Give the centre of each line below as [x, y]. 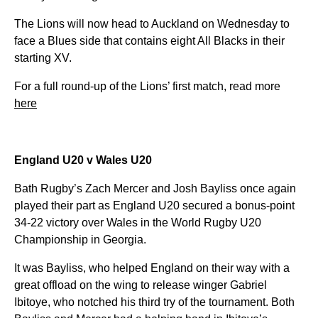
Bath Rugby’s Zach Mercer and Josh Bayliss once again [155, 188]
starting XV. [43, 58]
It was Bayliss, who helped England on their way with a [152, 268]
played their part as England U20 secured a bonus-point [154, 205]
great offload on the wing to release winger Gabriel [141, 285]
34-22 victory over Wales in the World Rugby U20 [138, 223]
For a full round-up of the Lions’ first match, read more [147, 86]
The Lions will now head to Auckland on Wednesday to [152, 24]
